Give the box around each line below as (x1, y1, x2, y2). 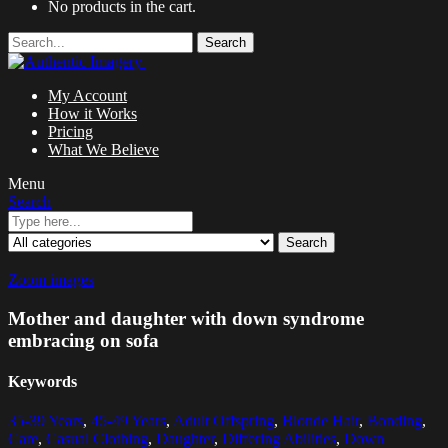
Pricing (48, 123, 93, 141)
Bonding (367, 412, 422, 430)
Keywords (8, 373, 77, 391)
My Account (48, 87, 127, 105)
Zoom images (8, 271, 94, 289)
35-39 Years (8, 412, 83, 430)
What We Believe (48, 141, 159, 159)
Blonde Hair (282, 412, 359, 430)
